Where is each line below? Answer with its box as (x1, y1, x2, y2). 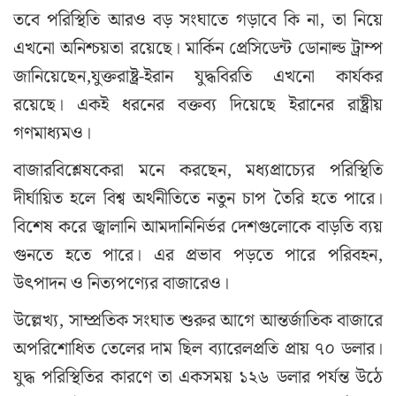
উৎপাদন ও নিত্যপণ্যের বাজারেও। (13, 269, 229, 298)
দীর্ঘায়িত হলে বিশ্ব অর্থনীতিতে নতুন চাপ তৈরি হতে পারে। (13, 184, 383, 213)
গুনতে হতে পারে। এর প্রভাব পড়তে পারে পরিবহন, (13, 240, 383, 270)
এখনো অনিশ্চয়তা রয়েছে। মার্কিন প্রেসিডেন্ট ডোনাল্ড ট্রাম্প (13, 34, 383, 63)
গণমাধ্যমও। (13, 118, 91, 148)
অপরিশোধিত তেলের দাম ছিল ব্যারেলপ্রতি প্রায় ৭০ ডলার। (13, 334, 383, 363)
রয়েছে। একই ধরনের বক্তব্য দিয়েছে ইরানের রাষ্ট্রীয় (13, 90, 383, 119)
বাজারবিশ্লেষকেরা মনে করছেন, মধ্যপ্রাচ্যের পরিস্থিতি (13, 156, 383, 185)
